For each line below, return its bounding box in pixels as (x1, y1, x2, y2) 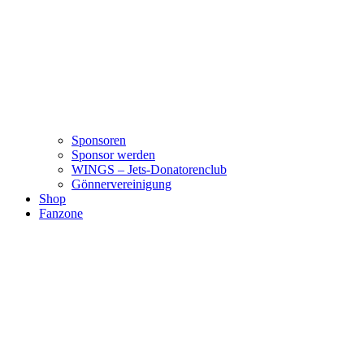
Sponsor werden (71, 148, 155, 162)
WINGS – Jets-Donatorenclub (71, 162, 227, 177)
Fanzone (39, 206, 83, 221)
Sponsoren (71, 133, 126, 148)
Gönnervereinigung (71, 177, 171, 192)
